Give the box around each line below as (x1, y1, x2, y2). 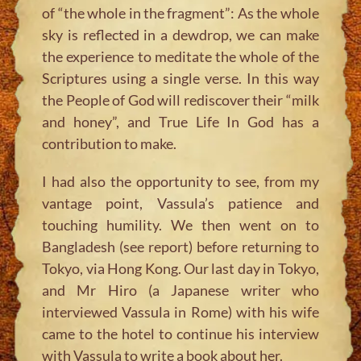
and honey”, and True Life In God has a (42, 112, 319, 131)
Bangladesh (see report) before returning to (42, 237, 319, 255)
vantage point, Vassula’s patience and (42, 193, 319, 212)
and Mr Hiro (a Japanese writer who (42, 280, 319, 299)
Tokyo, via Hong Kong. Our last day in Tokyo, (42, 259, 319, 277)
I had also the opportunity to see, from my (42, 172, 319, 190)
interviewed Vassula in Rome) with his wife (42, 302, 319, 321)
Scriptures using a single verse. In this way (42, 68, 319, 87)
